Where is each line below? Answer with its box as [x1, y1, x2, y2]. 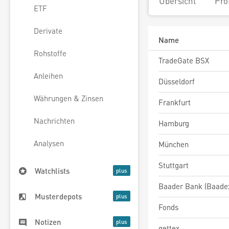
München [158, 139, 189, 149]
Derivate [34, 26, 62, 36]
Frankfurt [158, 97, 191, 107]
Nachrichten [34, 116, 75, 126]
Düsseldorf [158, 76, 195, 86]
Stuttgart [158, 160, 189, 170]
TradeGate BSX [158, 55, 209, 65]
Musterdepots [35, 191, 82, 202]
